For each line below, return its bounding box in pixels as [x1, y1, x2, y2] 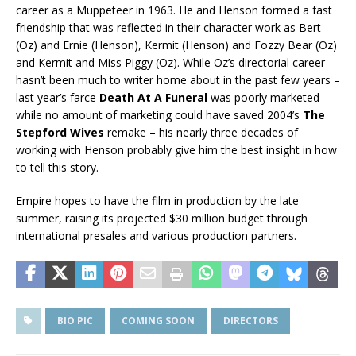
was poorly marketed [207, 90, 319, 106]
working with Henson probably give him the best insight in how [16, 142, 337, 158]
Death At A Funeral [99, 90, 207, 106]
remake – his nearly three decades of [104, 125, 298, 141]
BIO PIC [57, 314, 93, 328]
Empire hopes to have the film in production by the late [16, 193, 299, 209]
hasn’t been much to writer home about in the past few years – [16, 72, 340, 88]
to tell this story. [16, 160, 99, 176]
